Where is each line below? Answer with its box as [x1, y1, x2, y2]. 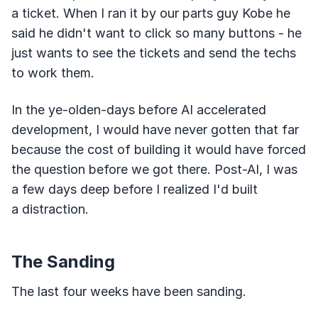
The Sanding [11, 251, 115, 272]
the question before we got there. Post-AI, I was [11, 162, 297, 177]
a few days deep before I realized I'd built [11, 182, 258, 197]
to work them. [11, 65, 94, 80]
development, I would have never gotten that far [11, 122, 299, 137]
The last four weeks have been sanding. [11, 284, 246, 299]
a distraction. [11, 202, 89, 216]
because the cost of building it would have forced [11, 142, 306, 157]
